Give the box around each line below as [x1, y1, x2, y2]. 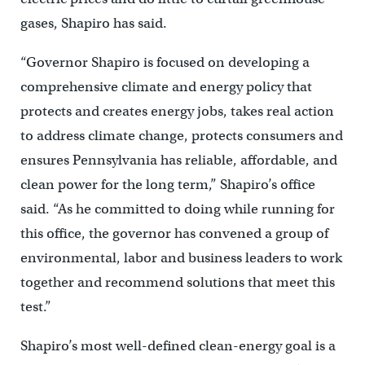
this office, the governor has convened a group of [20, 224, 328, 242]
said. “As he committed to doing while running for [20, 200, 335, 218]
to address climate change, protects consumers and [20, 126, 343, 144]
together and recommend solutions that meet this [20, 273, 335, 291]
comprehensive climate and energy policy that [20, 77, 312, 95]
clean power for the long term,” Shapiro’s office [20, 175, 315, 193]
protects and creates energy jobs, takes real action [20, 102, 334, 120]
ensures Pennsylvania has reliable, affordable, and [20, 151, 337, 169]
